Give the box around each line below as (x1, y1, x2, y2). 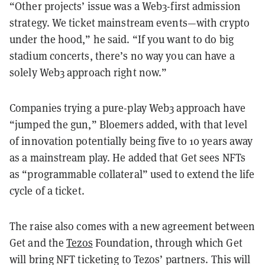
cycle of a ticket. (9, 183, 85, 198)
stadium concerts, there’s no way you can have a (9, 49, 235, 63)
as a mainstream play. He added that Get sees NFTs (9, 150, 245, 164)
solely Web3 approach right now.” (9, 65, 167, 79)
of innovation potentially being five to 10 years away (9, 134, 253, 148)
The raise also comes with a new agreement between (9, 219, 255, 233)
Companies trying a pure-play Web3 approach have (9, 101, 245, 115)
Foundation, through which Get (92, 235, 243, 250)
